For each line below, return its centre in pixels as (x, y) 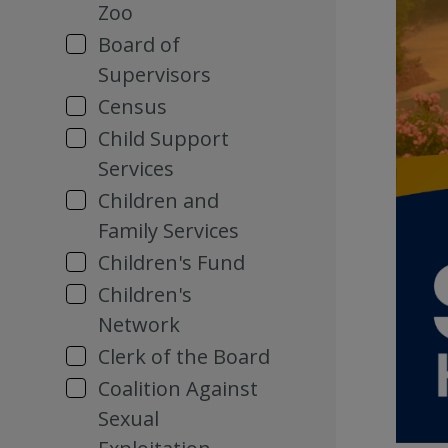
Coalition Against (178, 388)
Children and (158, 200)
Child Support (163, 138)
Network (139, 324)
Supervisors (154, 74)
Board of (139, 44)
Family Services (168, 230)
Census (132, 106)
